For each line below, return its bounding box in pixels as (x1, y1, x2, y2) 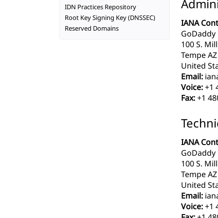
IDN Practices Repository (65, 2, 136, 11)
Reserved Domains (65, 24, 119, 33)
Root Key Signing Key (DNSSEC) (65, 13, 155, 22)
